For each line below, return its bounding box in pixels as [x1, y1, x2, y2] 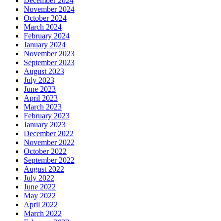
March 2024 [24, 23, 62, 31]
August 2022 [24, 165, 64, 173]
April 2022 [24, 200, 58, 209]
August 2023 [24, 67, 64, 75]
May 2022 [24, 191, 56, 200]
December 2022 [24, 129, 74, 138]
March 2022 [24, 209, 62, 218]
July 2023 [24, 76, 54, 84]
